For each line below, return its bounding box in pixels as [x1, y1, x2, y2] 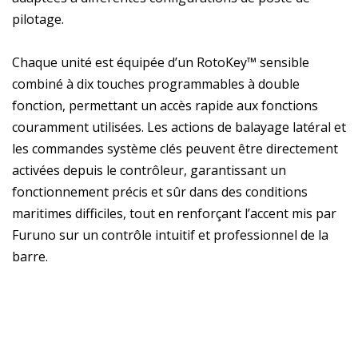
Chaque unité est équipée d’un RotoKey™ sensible [12, 53, 309, 71]
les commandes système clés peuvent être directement [12, 139, 338, 157]
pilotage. [12, 10, 64, 28]
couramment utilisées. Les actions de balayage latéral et [12, 117, 346, 136]
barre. [12, 247, 48, 265]
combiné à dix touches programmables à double [12, 74, 300, 93]
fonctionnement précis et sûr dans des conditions [12, 182, 308, 201]
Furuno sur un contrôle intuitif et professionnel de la [12, 225, 328, 244]
